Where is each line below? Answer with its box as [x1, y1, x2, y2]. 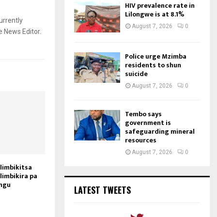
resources [125, 134, 156, 146]
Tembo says [125, 108, 162, 120]
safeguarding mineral [125, 125, 195, 137]
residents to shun [125, 59, 181, 71]
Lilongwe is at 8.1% [125, 9, 186, 20]
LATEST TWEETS [74, 183, 131, 196]
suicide [125, 68, 148, 79]
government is [125, 117, 171, 128]
